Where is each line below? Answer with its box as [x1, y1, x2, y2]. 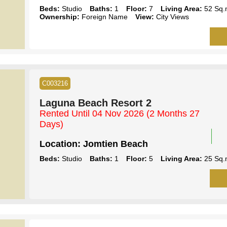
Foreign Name [79, 12, 128, 21]
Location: [39, 138, 81, 149]
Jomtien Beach [80, 138, 148, 149]
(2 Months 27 [146, 108, 200, 119]
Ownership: [39, 12, 80, 21]
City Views [154, 12, 189, 21]
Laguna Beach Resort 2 [39, 97, 152, 108]
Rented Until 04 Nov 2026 [39, 108, 146, 119]
